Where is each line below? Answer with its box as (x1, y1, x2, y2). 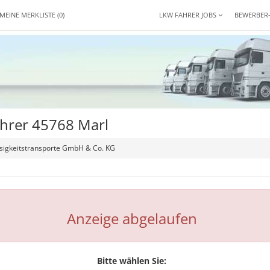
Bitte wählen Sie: (97, 255, 167, 266)
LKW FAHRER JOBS (159, 10, 218, 19)
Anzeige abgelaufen (66, 209, 197, 228)
